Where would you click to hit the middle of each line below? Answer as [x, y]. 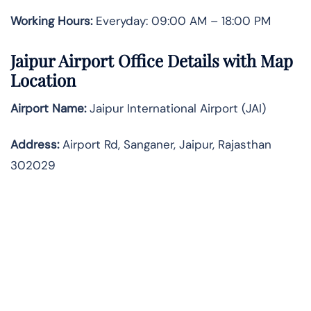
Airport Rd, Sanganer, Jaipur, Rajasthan [165, 145]
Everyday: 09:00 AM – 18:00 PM [182, 20]
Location [43, 80]
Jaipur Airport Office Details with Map [152, 61]
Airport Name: [48, 109]
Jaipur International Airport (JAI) [176, 109]
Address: [35, 145]
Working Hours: [51, 20]
